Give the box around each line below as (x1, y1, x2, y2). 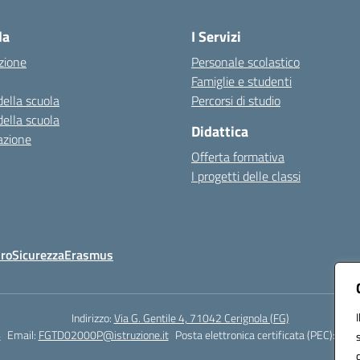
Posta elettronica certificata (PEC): (174, 326, 337, 343)
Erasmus (64, 245, 113, 264)
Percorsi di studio (191, 91, 280, 110)
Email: (6, 326, 39, 343)
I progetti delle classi (191, 166, 301, 186)
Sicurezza (12, 245, 64, 264)
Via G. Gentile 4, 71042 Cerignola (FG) (113, 309, 289, 326)
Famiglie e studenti (191, 72, 292, 91)
